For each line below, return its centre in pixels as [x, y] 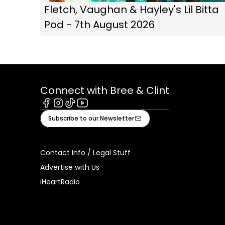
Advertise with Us [70, 167]
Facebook [60, 113]
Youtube [92, 113]
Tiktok [76, 113]
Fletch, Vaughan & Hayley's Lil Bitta [132, 9]
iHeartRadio [60, 182]
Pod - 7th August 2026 [99, 24]
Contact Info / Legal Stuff [85, 152]
